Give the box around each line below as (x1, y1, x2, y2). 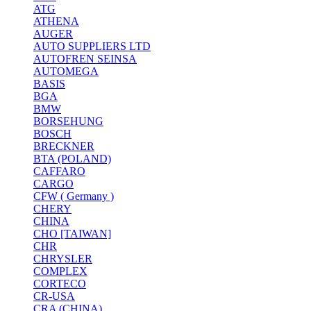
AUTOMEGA (33, 65, 99, 78)
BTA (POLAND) (33, 153, 111, 165)
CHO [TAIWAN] (33, 228, 111, 240)
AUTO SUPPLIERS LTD (33, 40, 151, 53)
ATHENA (33, 15, 79, 28)
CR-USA (33, 290, 75, 303)
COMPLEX (33, 265, 87, 278)
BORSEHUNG (33, 115, 103, 128)
